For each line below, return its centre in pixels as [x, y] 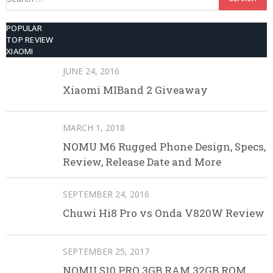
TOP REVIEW [30, 39]
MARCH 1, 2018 [94, 128]
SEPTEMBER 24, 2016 [106, 194]
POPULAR [24, 28]
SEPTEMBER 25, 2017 [106, 251]
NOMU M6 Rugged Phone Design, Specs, [164, 147]
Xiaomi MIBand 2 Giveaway [135, 90]
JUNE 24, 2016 [91, 71]
